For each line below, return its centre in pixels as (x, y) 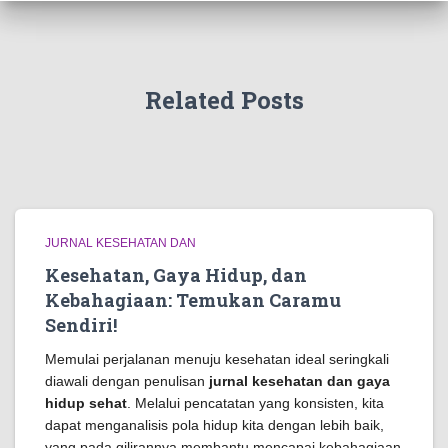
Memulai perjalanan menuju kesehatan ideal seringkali (217, 359)
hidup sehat (86, 403)
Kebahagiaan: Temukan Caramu (193, 300)
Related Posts (224, 100)
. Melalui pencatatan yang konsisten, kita (255, 403)
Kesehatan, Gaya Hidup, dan (176, 275)
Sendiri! (81, 325)
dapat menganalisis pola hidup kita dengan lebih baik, (214, 425)
